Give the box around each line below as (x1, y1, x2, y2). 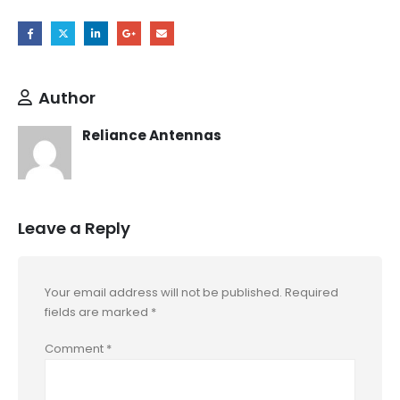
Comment (45, 339, 106, 357)
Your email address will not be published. (45, 284, 282, 302)
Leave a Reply (18, 217, 130, 240)
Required (285, 284, 338, 302)
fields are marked (45, 304, 151, 321)
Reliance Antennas (82, 125, 221, 145)
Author (38, 86, 96, 109)
